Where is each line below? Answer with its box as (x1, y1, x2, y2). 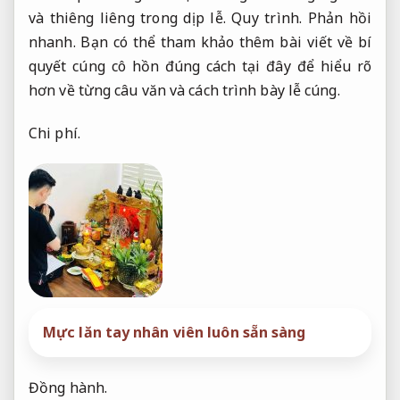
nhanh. (29, 31, 76, 52)
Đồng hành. (29, 378, 107, 398)
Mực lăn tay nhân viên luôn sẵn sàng (43, 322, 306, 343)
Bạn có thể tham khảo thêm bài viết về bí (75, 31, 371, 52)
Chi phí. (29, 122, 80, 143)
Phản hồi (307, 7, 371, 28)
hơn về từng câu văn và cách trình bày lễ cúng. (29, 79, 340, 100)
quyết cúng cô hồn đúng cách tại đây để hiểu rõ (29, 55, 371, 76)
